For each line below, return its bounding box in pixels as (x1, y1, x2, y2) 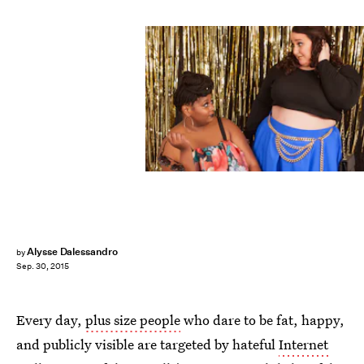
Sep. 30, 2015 (16, 261, 69, 272)
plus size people (85, 310, 180, 329)
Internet (279, 335, 328, 353)
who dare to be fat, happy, (180, 310, 344, 329)
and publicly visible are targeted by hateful (16, 335, 279, 353)
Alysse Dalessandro (26, 245, 118, 258)
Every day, (16, 310, 85, 329)
